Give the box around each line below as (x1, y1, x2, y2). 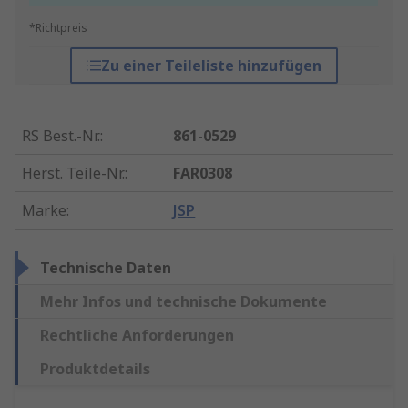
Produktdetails (40, 359, 150, 380)
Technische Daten (40, 258, 171, 279)
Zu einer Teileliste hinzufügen (100, 56, 321, 76)
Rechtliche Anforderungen (40, 325, 234, 346)
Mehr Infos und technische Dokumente (40, 291, 327, 312)
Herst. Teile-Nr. (22, 163, 125, 184)
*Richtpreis (29, 20, 87, 36)
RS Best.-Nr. (22, 126, 100, 147)
